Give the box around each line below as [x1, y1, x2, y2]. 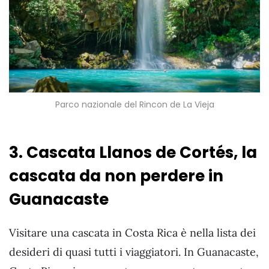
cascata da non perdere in [9, 165, 223, 187]
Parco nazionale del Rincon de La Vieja [55, 98, 214, 111]
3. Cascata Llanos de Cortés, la [9, 141, 257, 163]
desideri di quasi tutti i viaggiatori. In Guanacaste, [9, 245, 259, 259]
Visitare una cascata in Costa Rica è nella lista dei [9, 226, 256, 240]
